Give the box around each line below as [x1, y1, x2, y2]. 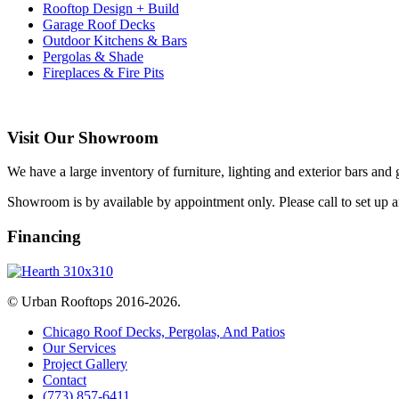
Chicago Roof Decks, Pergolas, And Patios [43, 323, 285, 339]
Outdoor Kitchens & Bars [43, 32, 187, 48]
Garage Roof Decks [43, 16, 155, 32]
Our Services [43, 339, 116, 355]
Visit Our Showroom [7, 127, 159, 147]
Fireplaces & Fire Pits [43, 64, 164, 80]
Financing [7, 227, 81, 247]
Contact [43, 371, 86, 387]
